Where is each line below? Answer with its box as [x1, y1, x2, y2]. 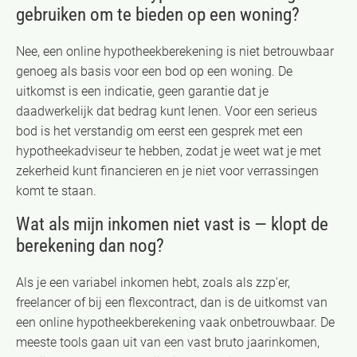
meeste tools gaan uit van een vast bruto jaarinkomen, [16, 334, 320, 350]
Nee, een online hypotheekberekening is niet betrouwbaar [16, 43, 334, 59]
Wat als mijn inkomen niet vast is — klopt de [16, 213, 328, 235]
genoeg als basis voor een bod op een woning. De [16, 63, 292, 79]
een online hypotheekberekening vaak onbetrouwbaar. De [16, 314, 335, 330]
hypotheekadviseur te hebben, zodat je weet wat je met [16, 143, 321, 159]
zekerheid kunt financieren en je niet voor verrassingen [16, 163, 319, 178]
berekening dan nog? [16, 234, 164, 257]
